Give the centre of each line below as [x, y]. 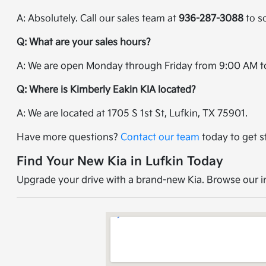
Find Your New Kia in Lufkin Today [120, 161]
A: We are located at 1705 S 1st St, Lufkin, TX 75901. [132, 114]
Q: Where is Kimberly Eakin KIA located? [107, 90]
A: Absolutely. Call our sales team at [98, 19]
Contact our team [160, 137]
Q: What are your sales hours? [84, 42]
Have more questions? [69, 137]
